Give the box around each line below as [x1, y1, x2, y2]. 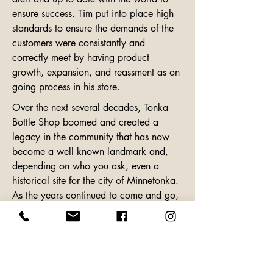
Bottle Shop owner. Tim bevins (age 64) [12, 218, 177, 231]
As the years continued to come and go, [12, 189, 179, 202]
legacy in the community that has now [12, 130, 169, 143]
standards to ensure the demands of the [12, 22, 174, 35]
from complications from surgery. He [12, 247, 163, 260]
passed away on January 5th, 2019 [12, 233, 163, 246]
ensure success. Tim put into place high [12, 7, 174, 20]
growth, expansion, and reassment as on [12, 66, 180, 79]
